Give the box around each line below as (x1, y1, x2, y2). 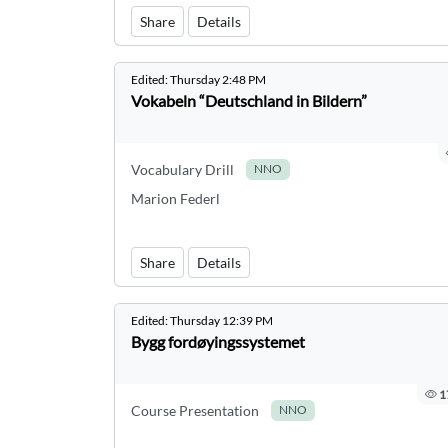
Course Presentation (131, 402, 259, 419)
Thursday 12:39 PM (170, 313, 273, 328)
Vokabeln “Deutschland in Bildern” (131, 91, 367, 110)
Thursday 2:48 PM (170, 72, 266, 87)
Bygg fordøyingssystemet (131, 332, 305, 351)
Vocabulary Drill (131, 161, 234, 178)
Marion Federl (131, 190, 220, 207)
